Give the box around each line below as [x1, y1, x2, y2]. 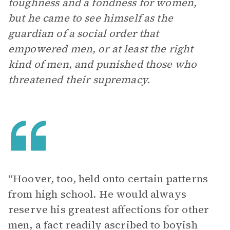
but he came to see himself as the [8, 11, 173, 25]
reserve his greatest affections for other [8, 202, 209, 217]
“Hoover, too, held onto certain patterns [8, 171, 208, 186]
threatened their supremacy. [8, 72, 150, 87]
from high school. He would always [8, 187, 186, 201]
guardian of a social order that [8, 26, 159, 41]
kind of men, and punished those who [8, 57, 197, 71]
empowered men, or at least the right [8, 42, 194, 56]
